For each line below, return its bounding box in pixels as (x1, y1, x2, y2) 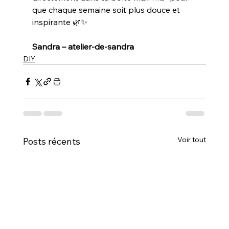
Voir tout (177, 134, 207, 144)
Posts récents (22, 135, 80, 147)
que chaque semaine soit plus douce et (32, 4, 182, 15)
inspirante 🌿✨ (32, 16, 87, 27)
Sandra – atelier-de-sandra (32, 41, 134, 52)
